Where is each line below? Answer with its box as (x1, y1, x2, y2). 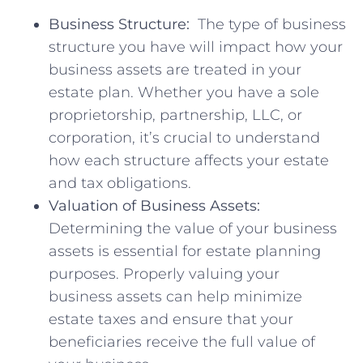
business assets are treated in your (49, 61, 301, 79)
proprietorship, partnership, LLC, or (49, 106, 302, 125)
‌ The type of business (190, 15, 346, 34)
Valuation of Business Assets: (49, 197, 260, 216)
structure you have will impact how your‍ (49, 38, 343, 57)
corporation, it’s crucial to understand (49, 129, 320, 147)
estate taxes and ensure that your (49, 310, 293, 329)
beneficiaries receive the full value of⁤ (49, 333, 315, 352)
